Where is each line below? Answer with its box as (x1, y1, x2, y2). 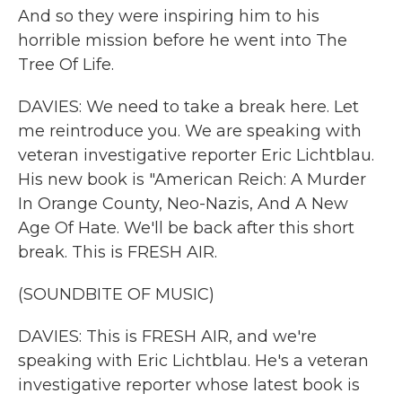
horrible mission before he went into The (18, 31, 347, 50)
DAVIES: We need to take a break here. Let (18, 97, 359, 117)
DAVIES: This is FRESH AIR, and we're (18, 327, 317, 346)
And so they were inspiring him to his (18, 6, 319, 26)
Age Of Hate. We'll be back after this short (18, 218, 354, 238)
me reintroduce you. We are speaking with (18, 121, 362, 141)
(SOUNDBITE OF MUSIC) (18, 284, 214, 304)
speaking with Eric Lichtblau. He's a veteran (18, 351, 369, 371)
